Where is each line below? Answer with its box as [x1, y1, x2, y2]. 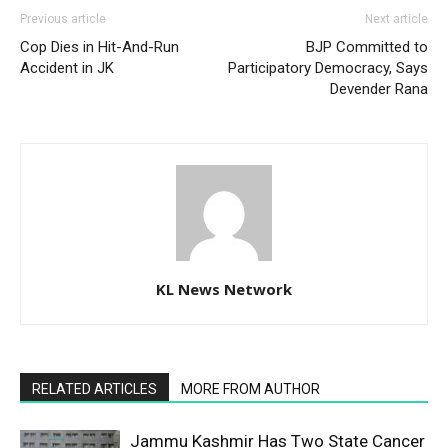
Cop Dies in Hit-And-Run [20, 38, 179, 56]
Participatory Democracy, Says [228, 59, 428, 77]
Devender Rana [330, 80, 428, 98]
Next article [365, 12, 428, 26]
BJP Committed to [306, 38, 428, 56]
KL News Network [156, 279, 292, 299]
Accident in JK [20, 59, 114, 77]
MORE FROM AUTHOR [181, 381, 320, 397]
